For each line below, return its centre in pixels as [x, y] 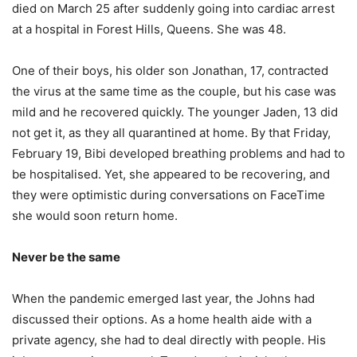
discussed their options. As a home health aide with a [162, 319]
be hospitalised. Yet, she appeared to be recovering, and [171, 174]
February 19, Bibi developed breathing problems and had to [178, 153]
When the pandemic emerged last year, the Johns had [163, 298]
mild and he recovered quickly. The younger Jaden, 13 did [175, 112]
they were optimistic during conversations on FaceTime [169, 194]
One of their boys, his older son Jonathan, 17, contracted [170, 70]
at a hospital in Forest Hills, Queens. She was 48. [149, 29]
